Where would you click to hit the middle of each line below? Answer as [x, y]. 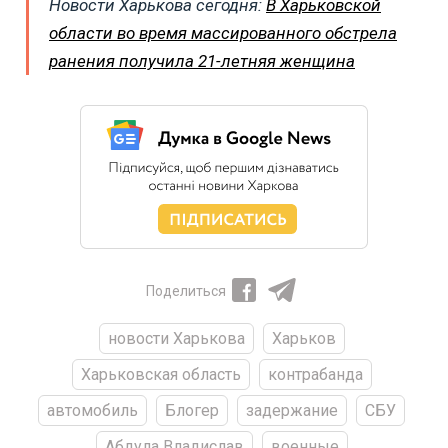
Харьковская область [160, 374]
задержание [292, 410]
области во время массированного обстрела [223, 32]
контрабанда [315, 374]
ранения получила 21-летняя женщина [202, 60]
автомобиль [92, 410]
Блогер [192, 410]
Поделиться [186, 290]
